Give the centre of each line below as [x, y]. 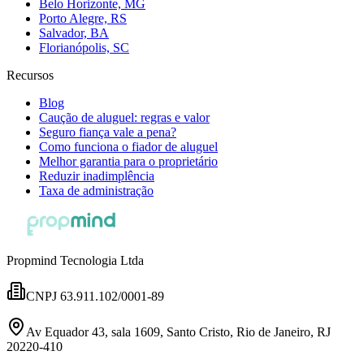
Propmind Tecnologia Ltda [75, 261]
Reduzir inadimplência [97, 176]
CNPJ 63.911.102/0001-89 [95, 297]
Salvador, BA [74, 33]
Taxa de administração [96, 191]
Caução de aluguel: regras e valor [124, 118]
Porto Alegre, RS [83, 19]
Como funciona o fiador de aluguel [128, 147]
